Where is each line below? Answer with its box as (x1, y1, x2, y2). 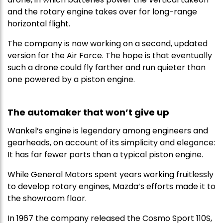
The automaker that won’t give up (7, 106, 169, 118)
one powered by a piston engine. (7, 73, 135, 85)
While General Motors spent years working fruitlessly (7, 168, 214, 180)
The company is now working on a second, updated (7, 37, 208, 49)
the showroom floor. (7, 192, 89, 204)
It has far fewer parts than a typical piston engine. (7, 148, 205, 160)
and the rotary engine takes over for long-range (7, 5, 197, 17)
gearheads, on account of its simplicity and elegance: (7, 136, 215, 148)
